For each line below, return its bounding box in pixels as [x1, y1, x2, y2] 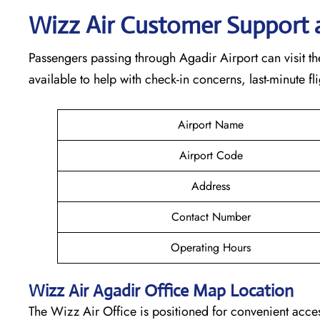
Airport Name [178, 116, 244, 133]
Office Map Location [144, 279, 298, 301]
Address [191, 177, 230, 194]
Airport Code [179, 146, 243, 164]
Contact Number [171, 208, 251, 225]
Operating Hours [171, 239, 251, 256]
